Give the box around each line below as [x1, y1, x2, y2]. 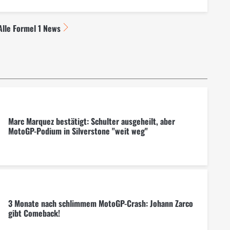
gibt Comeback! [8, 206, 60, 219]
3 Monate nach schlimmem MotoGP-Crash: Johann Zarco [8, 197, 193, 209]
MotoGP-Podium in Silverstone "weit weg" [8, 124, 148, 137]
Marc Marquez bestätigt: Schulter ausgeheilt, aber [8, 114, 175, 127]
